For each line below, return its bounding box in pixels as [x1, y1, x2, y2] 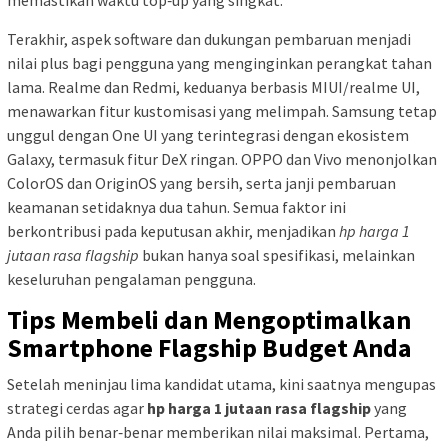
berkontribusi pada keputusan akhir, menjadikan [7, 220, 339, 241]
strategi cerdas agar [7, 397, 147, 418]
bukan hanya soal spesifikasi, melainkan [139, 244, 415, 265]
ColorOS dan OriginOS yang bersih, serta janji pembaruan [7, 172, 396, 193]
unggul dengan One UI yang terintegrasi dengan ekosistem [7, 124, 409, 145]
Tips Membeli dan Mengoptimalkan [7, 302, 411, 336]
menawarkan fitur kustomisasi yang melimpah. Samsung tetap [7, 100, 437, 121]
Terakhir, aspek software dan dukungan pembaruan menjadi [7, 28, 411, 49]
